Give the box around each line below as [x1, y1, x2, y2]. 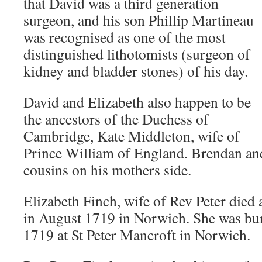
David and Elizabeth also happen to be [23, 92, 251, 112]
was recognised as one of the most [23, 27, 226, 47]
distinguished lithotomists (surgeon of [23, 44, 250, 64]
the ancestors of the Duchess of [23, 109, 209, 129]
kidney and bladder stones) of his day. [23, 61, 248, 81]
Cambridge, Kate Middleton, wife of [23, 126, 240, 146]
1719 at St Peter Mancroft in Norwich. [23, 225, 250, 244]
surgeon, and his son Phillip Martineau [23, 10, 254, 30]
